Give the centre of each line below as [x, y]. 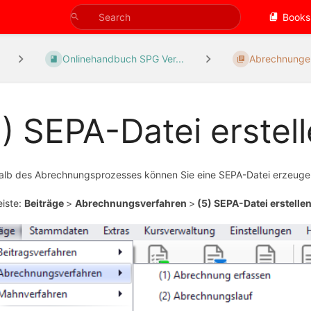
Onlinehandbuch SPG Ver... [123, 59]
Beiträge [45, 203]
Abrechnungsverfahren [132, 203]
